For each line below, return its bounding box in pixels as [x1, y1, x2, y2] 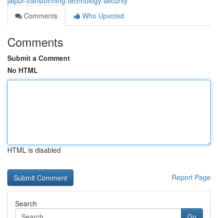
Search [15, 199, 37, 208]
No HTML [7, 65, 38, 75]
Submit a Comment [7, 53, 70, 63]
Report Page [172, 172, 211, 182]
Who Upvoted [80, 11, 124, 20]
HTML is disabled [7, 145, 61, 155]
